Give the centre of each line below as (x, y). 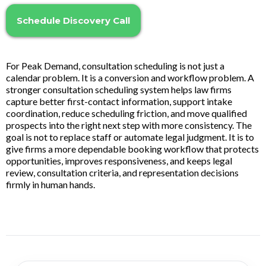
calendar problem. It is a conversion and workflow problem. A (130, 78)
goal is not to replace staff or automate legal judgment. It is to (130, 137)
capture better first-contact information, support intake (119, 102)
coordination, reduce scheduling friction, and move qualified (126, 113)
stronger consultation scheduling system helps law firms (119, 90)
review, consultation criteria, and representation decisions (122, 173)
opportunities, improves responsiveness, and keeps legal (119, 161)
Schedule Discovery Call (73, 21)
